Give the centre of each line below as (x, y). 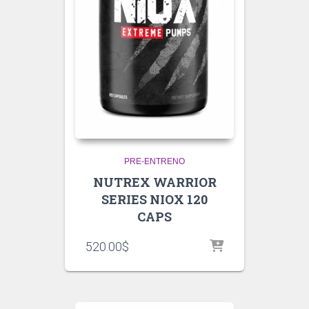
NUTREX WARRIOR (154, 182)
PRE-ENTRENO (154, 161)
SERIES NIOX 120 (154, 199)
